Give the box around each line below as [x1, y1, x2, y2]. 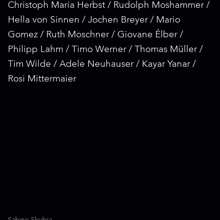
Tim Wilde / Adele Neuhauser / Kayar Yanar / [8, 60, 196, 69]
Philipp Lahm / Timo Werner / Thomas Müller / [8, 45, 203, 55]
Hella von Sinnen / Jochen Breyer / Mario [8, 16, 180, 25]
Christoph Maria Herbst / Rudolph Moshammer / [8, 1, 210, 10]
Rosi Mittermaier [8, 75, 76, 84]
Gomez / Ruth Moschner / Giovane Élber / [8, 30, 183, 40]
